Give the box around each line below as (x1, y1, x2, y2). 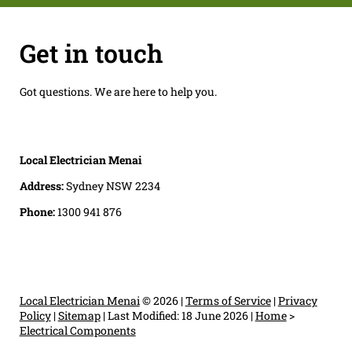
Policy (19, 307, 51, 323)
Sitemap (57, 307, 101, 323)
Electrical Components (19, 322, 136, 338)
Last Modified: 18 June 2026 (107, 307, 248, 323)
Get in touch (19, 35, 163, 70)
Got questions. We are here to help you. (19, 83, 217, 99)
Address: (19, 178, 66, 193)
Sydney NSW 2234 (65, 178, 160, 193)
